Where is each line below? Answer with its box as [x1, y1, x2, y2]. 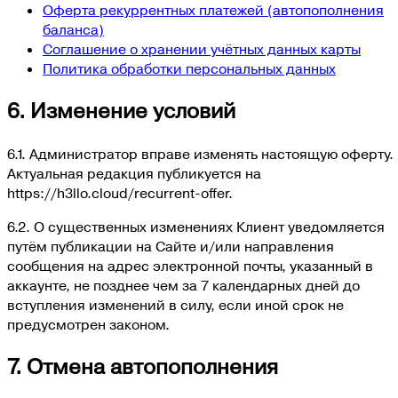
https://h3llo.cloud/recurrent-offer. [7, 183, 233, 203]
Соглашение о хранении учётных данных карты [43, 39, 361, 60]
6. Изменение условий [7, 96, 235, 127]
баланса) [43, 20, 104, 40]
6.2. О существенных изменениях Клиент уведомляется [7, 217, 385, 237]
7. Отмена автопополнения [7, 352, 278, 383]
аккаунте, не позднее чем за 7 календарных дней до [7, 275, 360, 296]
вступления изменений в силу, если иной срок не [7, 295, 344, 315]
